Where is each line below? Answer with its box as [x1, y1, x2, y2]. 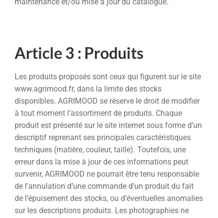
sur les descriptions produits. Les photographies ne [15, 206, 189, 216]
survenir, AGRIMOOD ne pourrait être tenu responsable [15, 169, 199, 179]
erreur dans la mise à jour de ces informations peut [15, 157, 188, 167]
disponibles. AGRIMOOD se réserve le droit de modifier [15, 96, 200, 106]
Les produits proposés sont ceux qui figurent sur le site [15, 72, 201, 82]
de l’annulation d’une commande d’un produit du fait [15, 182, 194, 191]
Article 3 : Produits [15, 43, 144, 62]
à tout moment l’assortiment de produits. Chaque [15, 109, 182, 118]
